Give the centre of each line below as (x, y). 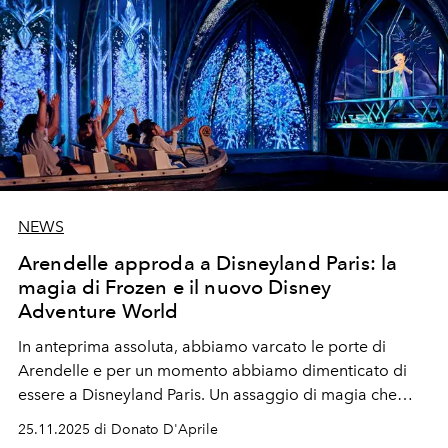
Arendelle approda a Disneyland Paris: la (208, 262)
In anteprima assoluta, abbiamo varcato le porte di (202, 346)
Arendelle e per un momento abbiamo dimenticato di (212, 370)
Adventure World (98, 310)
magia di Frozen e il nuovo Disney (175, 286)
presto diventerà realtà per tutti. (133, 418)
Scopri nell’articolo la (327, 418)
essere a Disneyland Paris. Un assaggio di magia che (207, 394)
